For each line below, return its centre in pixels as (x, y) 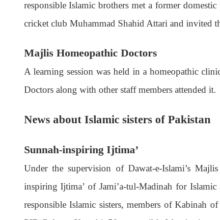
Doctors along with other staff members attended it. (120, 90)
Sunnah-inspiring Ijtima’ (81, 150)
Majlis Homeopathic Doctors (90, 53)
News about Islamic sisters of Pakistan (117, 119)
